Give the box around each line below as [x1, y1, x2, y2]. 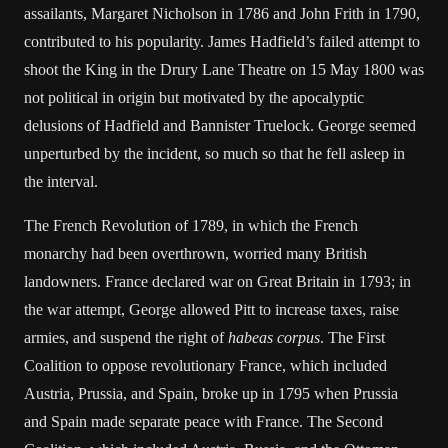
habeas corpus [228, 329, 320, 346]
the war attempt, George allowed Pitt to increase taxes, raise [24, 301, 399, 318]
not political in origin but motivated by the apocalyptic [24, 89, 364, 106]
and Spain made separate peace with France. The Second [24, 413, 383, 430]
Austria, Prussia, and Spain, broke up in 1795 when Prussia [24, 385, 398, 402]
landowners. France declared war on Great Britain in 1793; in [24, 273, 411, 290]
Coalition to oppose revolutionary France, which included [24, 357, 387, 374]
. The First [320, 329, 385, 346]
